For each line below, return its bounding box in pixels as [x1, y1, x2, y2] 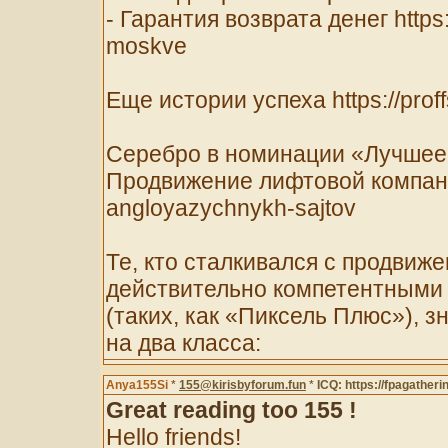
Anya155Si [106, 378, 168, 392]
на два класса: [106, 330, 261, 356]
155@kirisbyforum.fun [179, 378, 306, 392]
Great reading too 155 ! [106, 397, 357, 423]
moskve [106, 33, 187, 59]
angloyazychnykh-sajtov [106, 195, 356, 221]
